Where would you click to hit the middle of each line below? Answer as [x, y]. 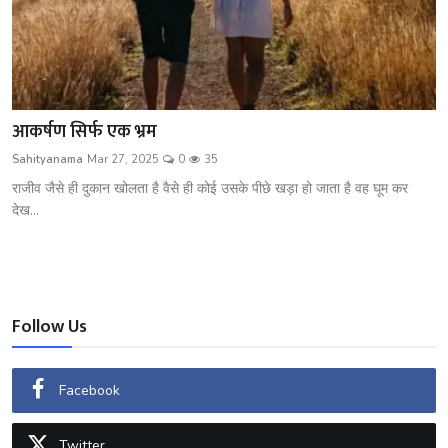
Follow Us [49, 326]
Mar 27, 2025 [123, 159]
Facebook [89, 390]
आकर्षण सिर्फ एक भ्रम [84, 131]
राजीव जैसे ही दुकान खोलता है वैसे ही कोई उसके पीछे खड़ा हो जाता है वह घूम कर [210, 188]
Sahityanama [47, 159]
